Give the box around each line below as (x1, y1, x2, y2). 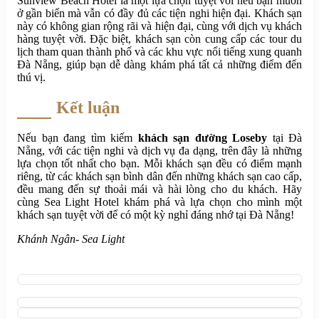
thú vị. (17, 71, 46, 84)
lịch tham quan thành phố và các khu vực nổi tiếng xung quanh (17, 46, 302, 58)
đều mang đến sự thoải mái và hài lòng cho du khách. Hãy (17, 183, 302, 196)
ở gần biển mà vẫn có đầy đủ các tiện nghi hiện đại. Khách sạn (17, 7, 302, 20)
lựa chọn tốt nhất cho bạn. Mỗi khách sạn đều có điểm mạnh (17, 157, 302, 170)
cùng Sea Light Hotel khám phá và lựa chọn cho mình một (17, 196, 302, 209)
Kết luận (56, 98, 120, 117)
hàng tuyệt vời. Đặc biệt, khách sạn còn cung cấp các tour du (17, 33, 302, 46)
